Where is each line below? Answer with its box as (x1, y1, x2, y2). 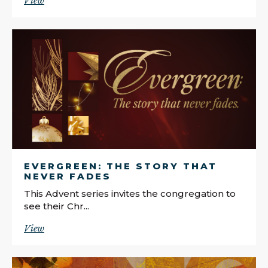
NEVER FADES (24, 170, 111, 182)
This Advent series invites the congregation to (24, 187, 236, 199)
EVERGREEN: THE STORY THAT (24, 160, 217, 172)
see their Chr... (24, 200, 89, 212)
